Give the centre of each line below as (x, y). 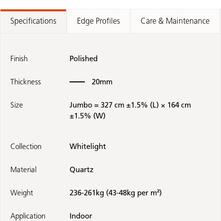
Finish (19, 59)
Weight (22, 193)
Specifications (33, 21)
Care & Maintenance (175, 21)
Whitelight (88, 147)
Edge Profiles (98, 21)
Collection (26, 147)
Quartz (82, 170)
